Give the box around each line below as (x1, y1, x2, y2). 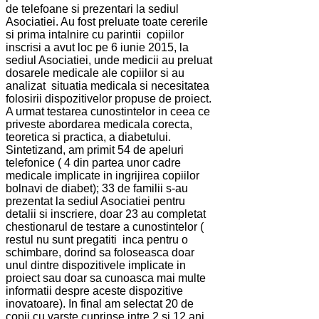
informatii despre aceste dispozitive (6, 285, 183, 298)
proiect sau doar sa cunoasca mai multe (6, 272, 206, 285)
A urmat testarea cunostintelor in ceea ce (6, 105, 210, 118)
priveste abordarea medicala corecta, (6, 118, 192, 131)
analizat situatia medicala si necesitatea (6, 80, 209, 93)
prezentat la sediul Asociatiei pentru (6, 195, 185, 208)
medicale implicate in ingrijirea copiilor (6, 169, 199, 182)
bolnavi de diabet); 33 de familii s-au (6, 182, 188, 195)
